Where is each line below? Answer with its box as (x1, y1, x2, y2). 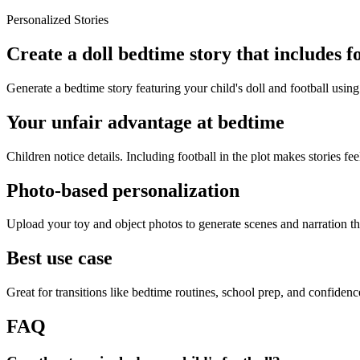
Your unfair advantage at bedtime (6, 111, 284, 133)
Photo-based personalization (6, 179, 239, 201)
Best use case (6, 247, 112, 269)
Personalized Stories (6, 13, 108, 27)
